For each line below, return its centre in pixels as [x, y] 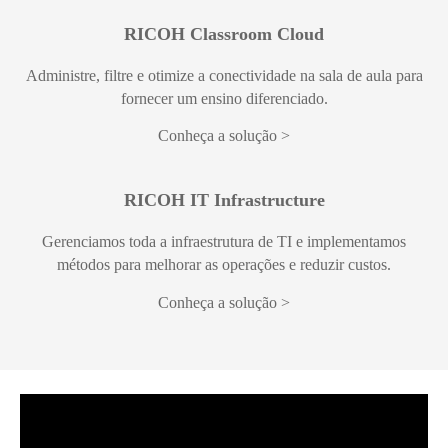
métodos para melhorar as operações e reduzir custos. [224, 265]
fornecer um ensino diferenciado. [224, 98]
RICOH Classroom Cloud [224, 33]
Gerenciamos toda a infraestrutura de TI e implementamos [224, 242]
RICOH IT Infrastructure [224, 200]
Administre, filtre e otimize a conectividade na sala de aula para [224, 75]
